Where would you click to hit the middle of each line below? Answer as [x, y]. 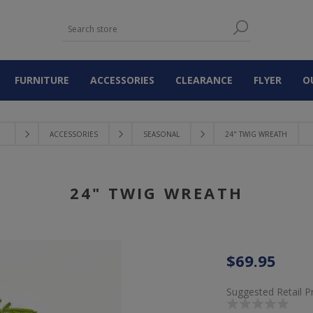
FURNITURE [42, 80]
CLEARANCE [204, 80]
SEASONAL [161, 134]
